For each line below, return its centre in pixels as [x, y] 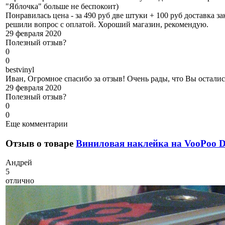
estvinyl [22, 69]
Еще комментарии [37, 124]
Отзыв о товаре [41, 143]
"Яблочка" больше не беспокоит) [62, 6]
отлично [20, 181]
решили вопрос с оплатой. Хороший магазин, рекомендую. [107, 24]
